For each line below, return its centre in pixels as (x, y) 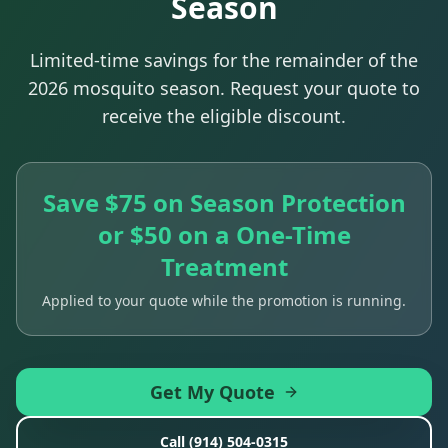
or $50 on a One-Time (224, 234)
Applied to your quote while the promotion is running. (224, 300)
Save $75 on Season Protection (224, 202)
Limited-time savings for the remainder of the (224, 59)
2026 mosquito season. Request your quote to (224, 87)
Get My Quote (212, 391)
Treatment (224, 266)
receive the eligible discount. (224, 115)
